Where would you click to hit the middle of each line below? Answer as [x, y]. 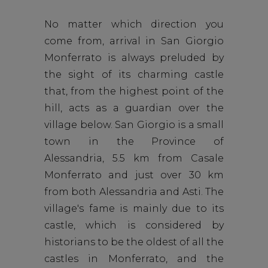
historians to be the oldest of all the [134, 242]
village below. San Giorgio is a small [134, 125]
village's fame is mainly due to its [134, 208]
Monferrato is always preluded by [134, 58]
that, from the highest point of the [134, 91]
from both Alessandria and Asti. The [134, 192]
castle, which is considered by [134, 225]
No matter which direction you [134, 24]
